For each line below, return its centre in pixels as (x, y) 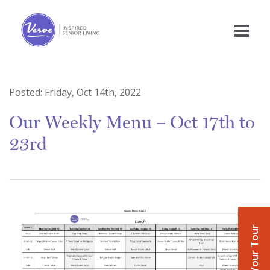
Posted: (27, 93)
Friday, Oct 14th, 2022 (93, 93)
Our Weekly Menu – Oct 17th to (132, 122)
